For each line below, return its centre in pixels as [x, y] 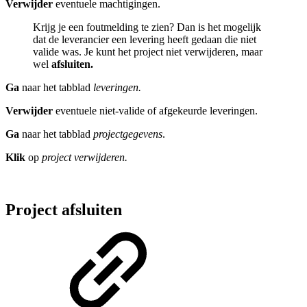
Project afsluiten [64, 209]
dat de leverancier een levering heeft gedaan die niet [145, 39]
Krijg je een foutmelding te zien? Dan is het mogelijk [147, 27]
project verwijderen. [85, 157]
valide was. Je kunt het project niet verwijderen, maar [148, 51]
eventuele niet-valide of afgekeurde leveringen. [157, 110]
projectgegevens [128, 134]
